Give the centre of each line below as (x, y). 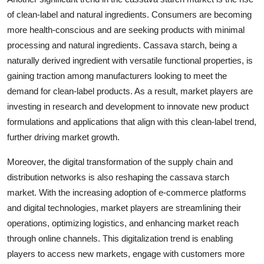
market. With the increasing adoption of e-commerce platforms (127, 193)
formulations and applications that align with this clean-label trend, (132, 122)
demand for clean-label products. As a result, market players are (130, 91)
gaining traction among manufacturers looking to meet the (117, 76)
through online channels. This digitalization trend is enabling (120, 239)
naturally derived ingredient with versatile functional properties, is (130, 61)
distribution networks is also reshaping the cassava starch (118, 177)
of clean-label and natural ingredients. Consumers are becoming (129, 15)
